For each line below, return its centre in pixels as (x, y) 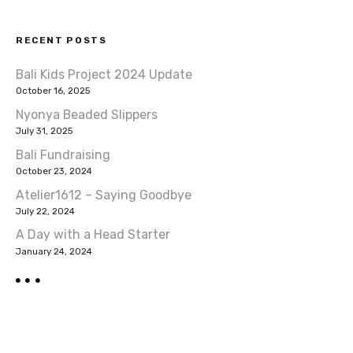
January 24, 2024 (54, 251)
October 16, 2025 (53, 91)
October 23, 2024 (54, 171)
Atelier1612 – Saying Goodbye (104, 195)
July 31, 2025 (44, 131)
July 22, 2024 (45, 211)
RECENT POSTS (61, 40)
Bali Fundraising (63, 154)
